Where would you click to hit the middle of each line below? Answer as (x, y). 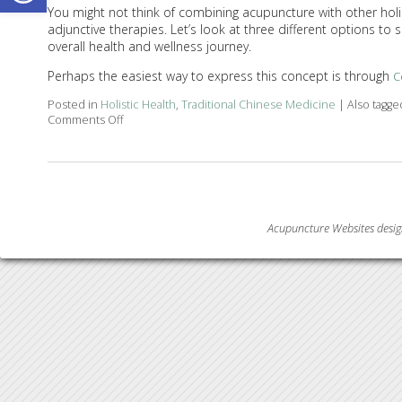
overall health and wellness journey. (151, 47)
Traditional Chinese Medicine (258, 105)
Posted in (74, 105)
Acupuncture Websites (321, 229)
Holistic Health (138, 105)
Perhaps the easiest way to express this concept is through (220, 76)
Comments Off (85, 120)
